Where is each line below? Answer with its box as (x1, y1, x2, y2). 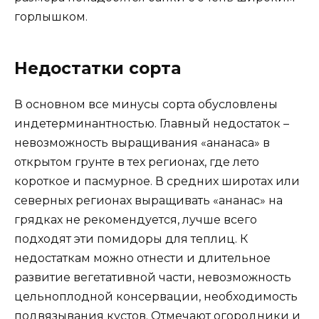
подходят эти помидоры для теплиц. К (14, 232, 248, 246)
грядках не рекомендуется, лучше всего (14, 213, 257, 227)
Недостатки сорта (14, 58, 181, 79)
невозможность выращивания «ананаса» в (14, 136, 270, 150)
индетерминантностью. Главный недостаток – (14, 117, 289, 131)
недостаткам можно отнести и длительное (14, 251, 271, 266)
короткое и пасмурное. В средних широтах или (14, 174, 300, 189)
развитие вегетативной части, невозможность (14, 271, 291, 285)
